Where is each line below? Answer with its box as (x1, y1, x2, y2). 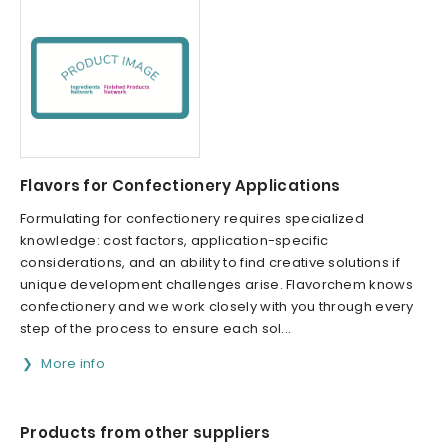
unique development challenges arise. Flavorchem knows (20, 275, 413, 295)
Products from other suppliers (20, 422, 271, 444)
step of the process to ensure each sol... (20, 319, 292, 339)
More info (41, 354, 106, 374)
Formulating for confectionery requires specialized (20, 209, 364, 229)
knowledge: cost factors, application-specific (20, 231, 329, 251)
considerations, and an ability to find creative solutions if (20, 253, 400, 273)
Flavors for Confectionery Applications (20, 175, 341, 197)
